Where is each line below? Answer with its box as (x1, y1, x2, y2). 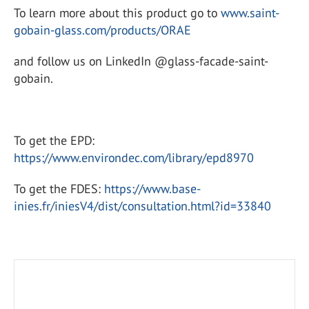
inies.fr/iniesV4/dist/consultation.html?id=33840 (14, 197, 271, 214)
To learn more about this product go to (14, 4, 221, 21)
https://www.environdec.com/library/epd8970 (14, 149, 254, 166)
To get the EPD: (14, 132, 94, 148)
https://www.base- (104, 180, 201, 197)
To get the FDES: (14, 180, 104, 197)
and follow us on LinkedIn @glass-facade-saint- (14, 52, 268, 69)
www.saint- (221, 4, 279, 21)
